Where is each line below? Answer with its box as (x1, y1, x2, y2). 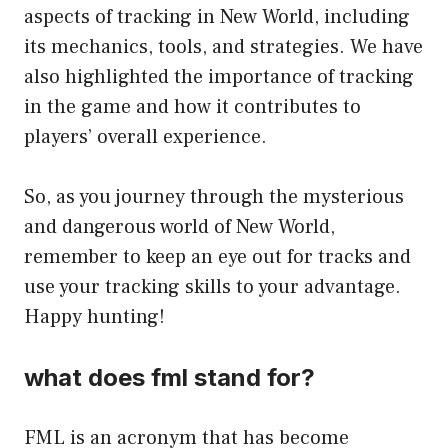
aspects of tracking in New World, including (24, 4, 410, 31)
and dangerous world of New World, (24, 214, 335, 241)
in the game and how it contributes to (24, 94, 361, 121)
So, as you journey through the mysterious (24, 184, 404, 211)
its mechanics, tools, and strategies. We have (24, 34, 423, 61)
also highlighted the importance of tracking (24, 64, 414, 91)
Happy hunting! (24, 304, 165, 331)
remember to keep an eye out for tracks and (24, 244, 411, 271)
